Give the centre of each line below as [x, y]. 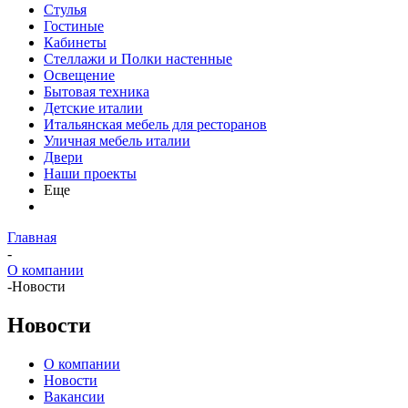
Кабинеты [75, 42]
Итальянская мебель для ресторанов [155, 124]
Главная [32, 237]
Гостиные [74, 26]
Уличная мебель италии [117, 141]
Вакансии [74, 396]
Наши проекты [90, 173]
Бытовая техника [97, 92]
